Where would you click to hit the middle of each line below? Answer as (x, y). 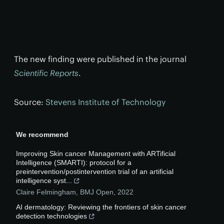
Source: (30, 102)
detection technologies (51, 216)
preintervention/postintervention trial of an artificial (95, 171)
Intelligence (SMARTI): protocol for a (74, 162)
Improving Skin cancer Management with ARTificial (96, 153)
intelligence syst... (44, 180)
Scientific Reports (46, 73)
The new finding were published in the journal (100, 59)
